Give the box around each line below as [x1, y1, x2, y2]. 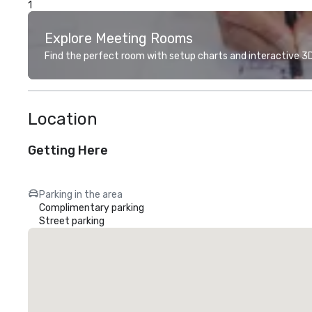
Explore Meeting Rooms [45, 30, 193, 47]
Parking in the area [39, 189, 123, 201]
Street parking [39, 215, 104, 227]
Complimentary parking [39, 202, 144, 214]
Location [28, 109, 97, 129]
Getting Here [28, 143, 108, 158]
